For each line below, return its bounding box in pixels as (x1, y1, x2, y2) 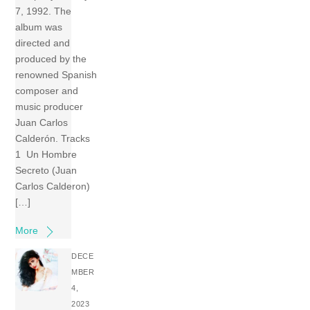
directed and (15, 37, 71, 49)
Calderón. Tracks (15, 133, 91, 145)
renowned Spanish (15, 69, 98, 81)
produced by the (15, 53, 87, 65)
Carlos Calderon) (15, 181, 91, 192)
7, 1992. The (15, 6, 72, 17)
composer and (15, 85, 79, 97)
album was (15, 21, 63, 33)
